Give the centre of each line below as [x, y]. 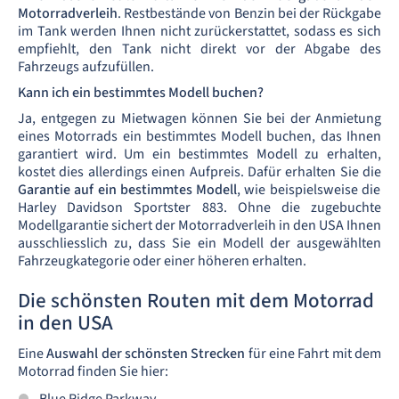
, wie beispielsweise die [309, 190]
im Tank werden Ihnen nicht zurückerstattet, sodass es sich [199, 32]
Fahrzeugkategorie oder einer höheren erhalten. [162, 261]
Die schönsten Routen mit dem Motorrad [196, 301]
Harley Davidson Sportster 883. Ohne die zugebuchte [199, 208]
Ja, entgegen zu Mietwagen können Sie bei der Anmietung [199, 119]
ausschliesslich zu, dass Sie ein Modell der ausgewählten [199, 244]
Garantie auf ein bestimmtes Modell [127, 190]
